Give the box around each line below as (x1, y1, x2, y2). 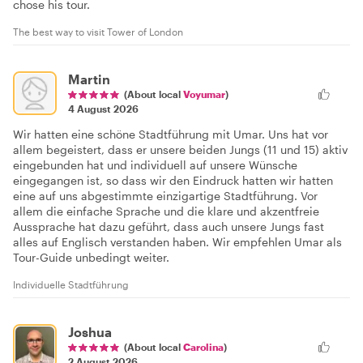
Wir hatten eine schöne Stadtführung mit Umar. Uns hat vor (13, 126, 328, 141)
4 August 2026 (68, 102, 139, 114)
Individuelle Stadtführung (13, 278, 129, 290)
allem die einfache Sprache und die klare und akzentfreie (13, 203, 319, 218)
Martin (68, 70, 110, 87)
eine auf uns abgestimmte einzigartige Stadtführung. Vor (13, 188, 318, 203)
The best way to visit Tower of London (13, 25, 183, 37)
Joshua (68, 323, 112, 340)
